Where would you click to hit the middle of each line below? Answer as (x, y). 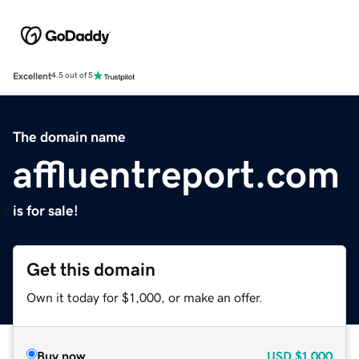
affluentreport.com (176, 173)
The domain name (69, 137)
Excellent (32, 76)
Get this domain (91, 269)
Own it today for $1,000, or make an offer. (145, 297)
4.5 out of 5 (72, 76)
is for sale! (46, 210)
